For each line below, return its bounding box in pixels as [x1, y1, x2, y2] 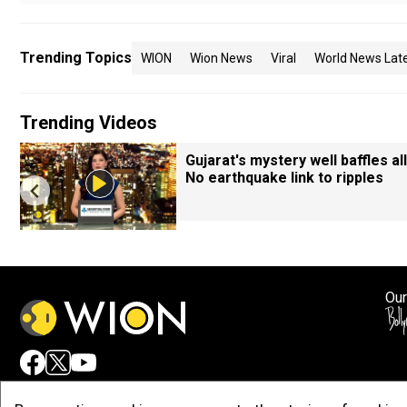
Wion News [190, 51, 253, 65]
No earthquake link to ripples [185, 169, 383, 186]
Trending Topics [20, 49, 132, 66]
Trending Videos [20, 112, 157, 134]
